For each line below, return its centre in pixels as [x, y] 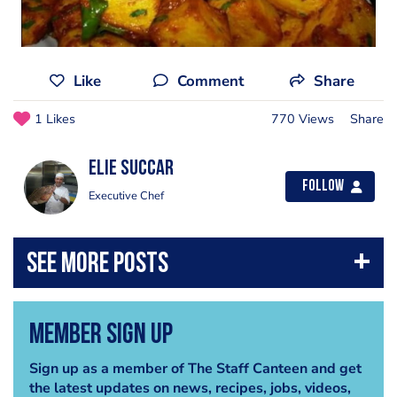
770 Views [303, 119]
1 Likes [55, 119]
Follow [323, 187]
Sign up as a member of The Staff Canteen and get [195, 368]
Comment [210, 81]
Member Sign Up [101, 335]
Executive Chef [126, 196]
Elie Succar [131, 169]
